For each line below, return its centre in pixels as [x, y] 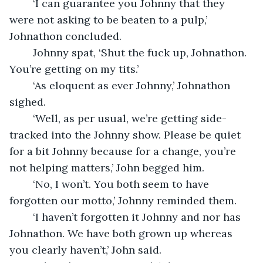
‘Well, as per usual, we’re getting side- [27, 118]
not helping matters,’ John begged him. [107, 167]
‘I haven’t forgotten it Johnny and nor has [27, 217]
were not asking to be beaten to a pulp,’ [110, 19]
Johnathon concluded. [65, 36]
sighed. [28, 102]
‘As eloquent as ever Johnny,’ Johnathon [27, 85]
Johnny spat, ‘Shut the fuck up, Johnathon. [27, 52]
